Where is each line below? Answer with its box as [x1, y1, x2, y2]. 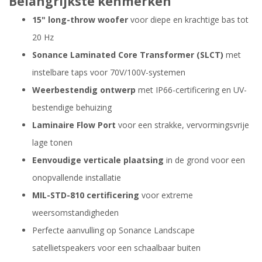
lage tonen [32, 137, 73, 149]
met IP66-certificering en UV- [136, 84, 247, 96]
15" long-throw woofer [32, 14, 128, 26]
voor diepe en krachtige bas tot [128, 14, 249, 26]
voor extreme [139, 189, 193, 201]
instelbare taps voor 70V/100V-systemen [32, 67, 185, 78]
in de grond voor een [164, 154, 245, 166]
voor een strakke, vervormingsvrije [116, 119, 249, 131]
